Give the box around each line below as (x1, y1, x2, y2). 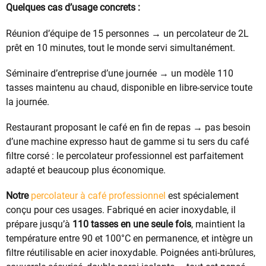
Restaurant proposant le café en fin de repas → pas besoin (6, 122, 251, 134)
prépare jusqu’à (6, 218, 72, 230)
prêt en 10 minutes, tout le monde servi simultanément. (6, 42, 235, 53)
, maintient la (191, 218, 245, 230)
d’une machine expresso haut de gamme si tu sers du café (6, 136, 249, 148)
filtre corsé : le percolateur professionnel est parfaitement (6, 150, 243, 162)
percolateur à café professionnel (31, 190, 166, 202)
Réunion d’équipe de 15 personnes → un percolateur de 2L (6, 27, 249, 39)
